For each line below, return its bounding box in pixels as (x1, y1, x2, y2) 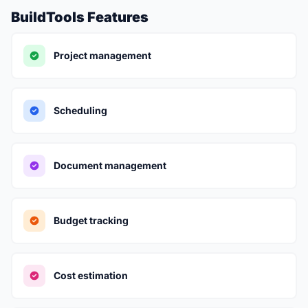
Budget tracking (54, 214, 129, 226)
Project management (54, 49, 151, 61)
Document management (54, 159, 166, 171)
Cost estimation (54, 269, 128, 281)
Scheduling (54, 104, 107, 116)
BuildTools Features (11, 9, 148, 25)
